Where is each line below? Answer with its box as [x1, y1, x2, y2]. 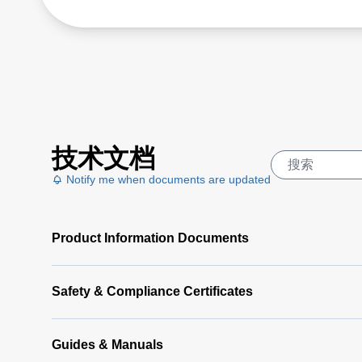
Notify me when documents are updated [63, 172, 271, 186]
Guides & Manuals [52, 337, 163, 351]
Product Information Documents [52, 230, 249, 245]
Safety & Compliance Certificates [52, 284, 253, 298]
